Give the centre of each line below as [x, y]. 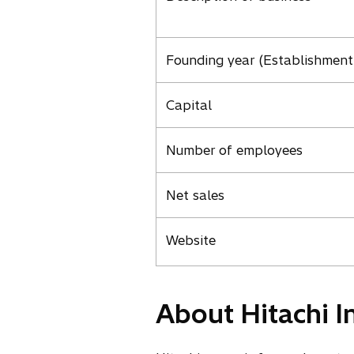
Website [191, 240]
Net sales [195, 195]
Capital [189, 105]
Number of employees [234, 150]
